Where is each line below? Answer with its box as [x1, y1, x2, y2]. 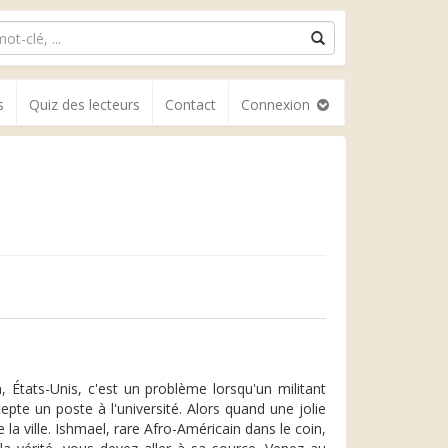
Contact [165, 95, 216, 114]
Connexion [241, 95, 314, 114]
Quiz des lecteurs [29, 95, 140, 114]
